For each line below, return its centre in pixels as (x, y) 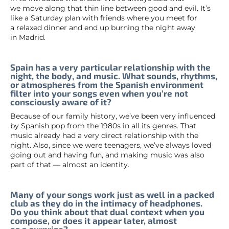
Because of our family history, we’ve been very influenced (113, 116)
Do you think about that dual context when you (107, 212)
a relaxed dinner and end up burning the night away (103, 27)
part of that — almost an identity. (70, 165)
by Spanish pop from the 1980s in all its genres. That (103, 126)
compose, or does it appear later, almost (94, 221)
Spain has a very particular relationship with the (110, 67)
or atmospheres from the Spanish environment (107, 84)
